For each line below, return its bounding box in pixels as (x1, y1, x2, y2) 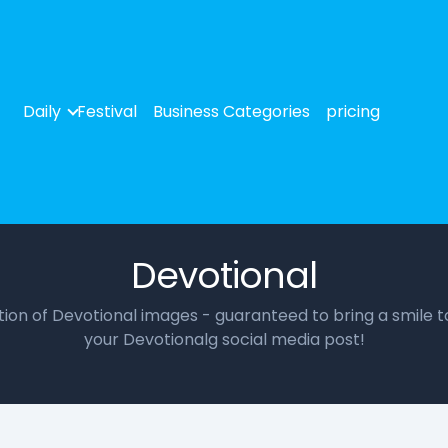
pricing (326, 100, 380, 123)
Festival (77, 100, 137, 123)
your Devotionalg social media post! (83, 328, 365, 351)
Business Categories (153, 100, 310, 123)
